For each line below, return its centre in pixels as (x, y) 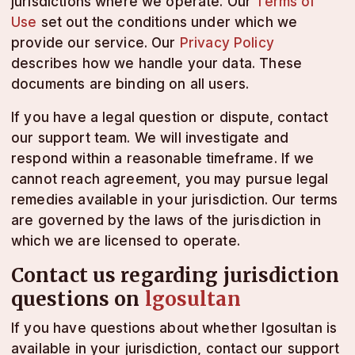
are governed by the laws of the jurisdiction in (166, 220)
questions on (78, 299)
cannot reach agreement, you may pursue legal (170, 179)
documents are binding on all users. (130, 84)
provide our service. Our (95, 43)
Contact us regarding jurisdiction (175, 275)
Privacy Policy (227, 43)
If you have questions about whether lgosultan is (174, 328)
